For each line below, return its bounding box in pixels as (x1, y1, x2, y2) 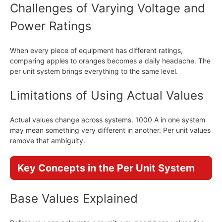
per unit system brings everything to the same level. (10, 67, 178, 75)
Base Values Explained (10, 191, 138, 206)
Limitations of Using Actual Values (10, 88, 204, 103)
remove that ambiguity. (10, 136, 85, 145)
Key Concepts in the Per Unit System (17, 162, 195, 174)
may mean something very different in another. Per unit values (10, 126, 211, 134)
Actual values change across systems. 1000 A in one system (10, 115, 205, 124)
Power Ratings (10, 19, 92, 33)
